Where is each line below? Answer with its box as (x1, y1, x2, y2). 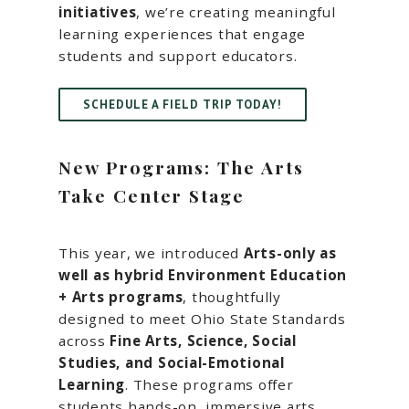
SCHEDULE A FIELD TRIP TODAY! (83, 96, 282, 112)
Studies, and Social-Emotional (58, 352, 285, 372)
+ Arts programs (58, 287, 184, 306)
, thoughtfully (183, 287, 281, 306)
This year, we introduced (58, 243, 244, 262)
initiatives (58, 3, 137, 22)
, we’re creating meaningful (136, 3, 336, 22)
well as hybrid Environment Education (58, 265, 347, 284)
